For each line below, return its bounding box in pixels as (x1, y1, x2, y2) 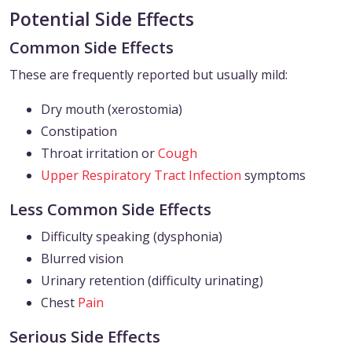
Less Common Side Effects (9, 198, 211, 221)
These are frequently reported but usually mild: (9, 66, 288, 84)
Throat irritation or (41, 145, 158, 163)
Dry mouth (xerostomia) (41, 101, 182, 119)
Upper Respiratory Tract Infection (41, 167, 241, 185)
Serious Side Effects (9, 325, 160, 348)
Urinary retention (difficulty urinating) (41, 272, 263, 290)
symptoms (241, 167, 306, 185)
